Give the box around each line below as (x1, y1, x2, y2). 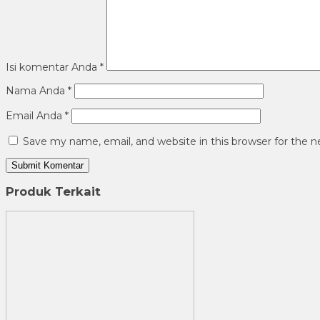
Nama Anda (6, 84, 65, 97)
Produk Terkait (6, 184, 101, 199)
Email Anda (6, 109, 62, 122)
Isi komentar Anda (6, 60, 97, 74)
